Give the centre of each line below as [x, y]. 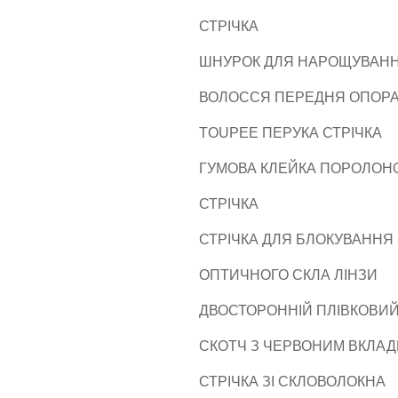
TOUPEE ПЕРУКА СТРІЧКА [291, 133]
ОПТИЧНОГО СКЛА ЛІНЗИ [288, 275]
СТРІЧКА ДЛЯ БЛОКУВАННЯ [296, 239]
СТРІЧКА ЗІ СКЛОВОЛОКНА [292, 382]
